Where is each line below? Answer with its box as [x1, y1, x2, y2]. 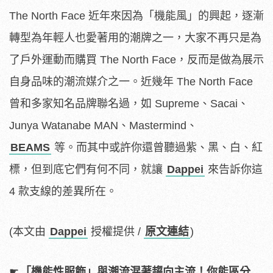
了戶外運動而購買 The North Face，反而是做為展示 [9, 53, 264, 66]
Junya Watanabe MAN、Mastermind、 [9, 119, 197, 132]
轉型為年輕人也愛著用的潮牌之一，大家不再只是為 [9, 31, 261, 44]
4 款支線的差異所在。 [9, 185, 117, 197]
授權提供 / [88, 225, 144, 238]
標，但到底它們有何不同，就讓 [9, 163, 166, 175]
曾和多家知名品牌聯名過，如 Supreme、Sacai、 [9, 97, 249, 110]
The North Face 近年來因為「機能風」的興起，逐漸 [9, 9, 264, 22]
